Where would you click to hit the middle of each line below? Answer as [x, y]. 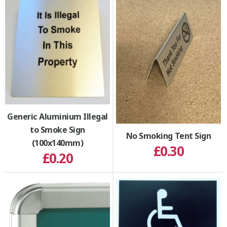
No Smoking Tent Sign [168, 136]
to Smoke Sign [58, 129]
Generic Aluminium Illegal [57, 116]
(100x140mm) [58, 143]
